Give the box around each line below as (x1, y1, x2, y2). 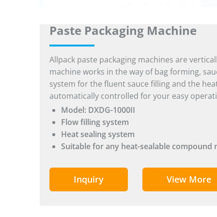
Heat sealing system (61, 129, 135, 140)
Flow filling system (61, 117, 129, 128)
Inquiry (74, 173, 104, 186)
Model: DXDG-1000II (61, 105, 135, 116)
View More (167, 173, 211, 186)
